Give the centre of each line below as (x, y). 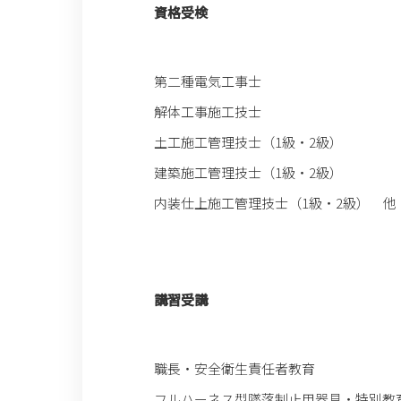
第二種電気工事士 (208, 81)
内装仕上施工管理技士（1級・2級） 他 (275, 203)
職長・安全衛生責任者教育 (235, 368)
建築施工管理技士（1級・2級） (248, 172)
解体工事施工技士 (208, 111)
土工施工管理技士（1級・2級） (248, 142)
